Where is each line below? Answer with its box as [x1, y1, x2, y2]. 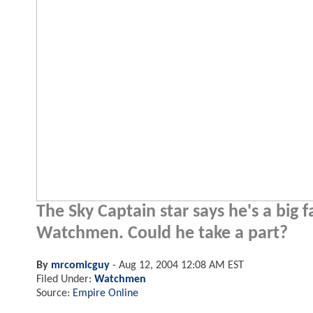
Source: [36, 287, 73, 299]
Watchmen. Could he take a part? [36, 224, 288, 242]
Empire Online [73, 287, 138, 299]
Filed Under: [36, 273, 94, 285]
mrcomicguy [51, 259, 110, 271]
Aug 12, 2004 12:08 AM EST [119, 259, 244, 271]
